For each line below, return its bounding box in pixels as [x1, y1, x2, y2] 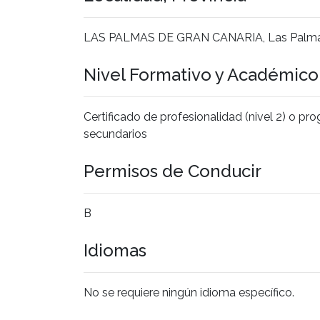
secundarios [84, 126, 147, 141]
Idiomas [84, 239, 146, 261]
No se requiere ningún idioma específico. [84, 285, 294, 299]
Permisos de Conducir [84, 160, 261, 181]
